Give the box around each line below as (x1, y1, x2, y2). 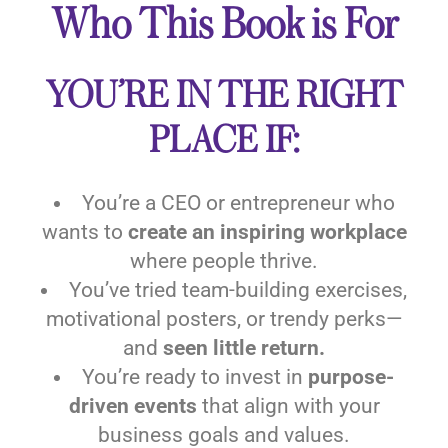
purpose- (308, 364, 394, 389)
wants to (41, 219, 128, 244)
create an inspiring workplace (127, 219, 407, 244)
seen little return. (163, 335, 325, 360)
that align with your (196, 393, 380, 418)
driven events (68, 393, 197, 418)
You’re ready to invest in (82, 364, 308, 389)
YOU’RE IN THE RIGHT (45, 75, 403, 116)
